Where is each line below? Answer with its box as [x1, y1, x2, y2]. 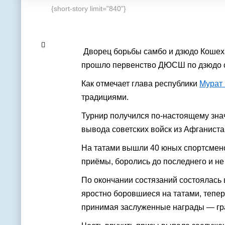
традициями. [81, 93, 131, 102]
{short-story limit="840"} [51, 5, 126, 13]
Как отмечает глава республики [81, 79, 199, 88]
